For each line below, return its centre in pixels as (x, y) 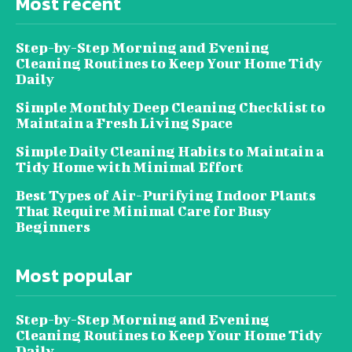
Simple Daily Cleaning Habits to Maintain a (170, 151)
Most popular (74, 275)
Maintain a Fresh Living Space (124, 123)
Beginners (53, 226)
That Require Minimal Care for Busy (143, 211)
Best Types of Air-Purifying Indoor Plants (166, 195)
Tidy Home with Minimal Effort (130, 167)
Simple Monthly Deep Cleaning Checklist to (170, 107)
